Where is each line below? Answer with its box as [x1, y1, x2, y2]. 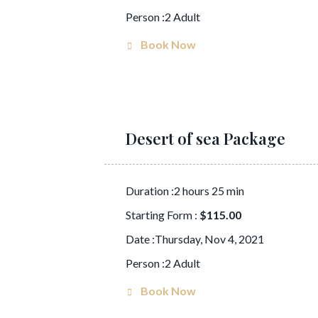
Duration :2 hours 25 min [126, 183, 244, 197]
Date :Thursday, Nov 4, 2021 [126, 231, 264, 246]
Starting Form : [126, 207, 199, 221]
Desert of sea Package [126, 127, 285, 149]
